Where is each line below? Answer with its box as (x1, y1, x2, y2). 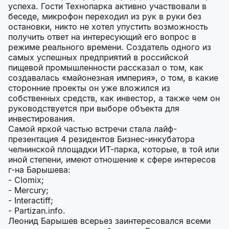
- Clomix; (8, 175, 44, 186)
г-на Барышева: (8, 165, 71, 175)
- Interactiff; (8, 195, 53, 206)
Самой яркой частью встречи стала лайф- (8, 124, 177, 134)
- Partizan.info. (8, 205, 65, 216)
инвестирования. (8, 113, 75, 124)
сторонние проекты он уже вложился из (8, 83, 170, 94)
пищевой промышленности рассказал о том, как (8, 62, 203, 73)
